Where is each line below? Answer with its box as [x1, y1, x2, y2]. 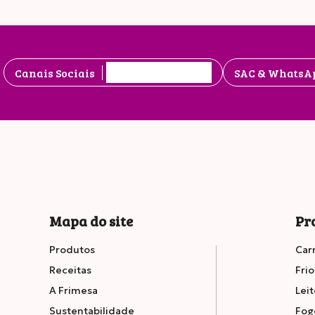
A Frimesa [49, 284, 98, 297]
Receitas [49, 264, 91, 277]
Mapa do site [49, 211, 133, 231]
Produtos [49, 243, 95, 257]
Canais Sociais [14, 65, 95, 80]
